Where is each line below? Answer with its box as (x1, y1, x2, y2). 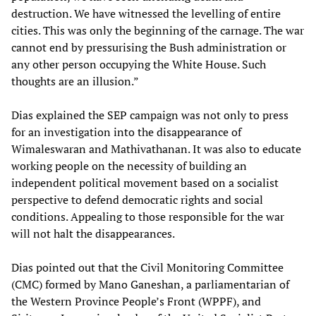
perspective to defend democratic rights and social (11, 191, 263, 207)
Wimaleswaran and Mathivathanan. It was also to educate (11, 140, 301, 157)
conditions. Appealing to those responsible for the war (11, 208, 284, 224)
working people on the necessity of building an (11, 157, 247, 174)
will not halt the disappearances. (11, 225, 175, 241)
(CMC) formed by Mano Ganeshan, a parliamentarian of (11, 276, 289, 292)
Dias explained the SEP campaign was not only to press (11, 107, 288, 123)
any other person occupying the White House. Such (11, 56, 266, 72)
